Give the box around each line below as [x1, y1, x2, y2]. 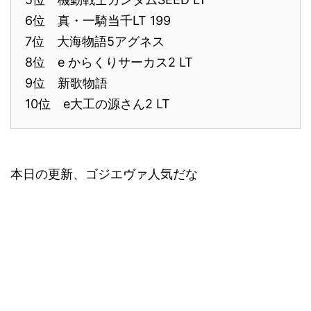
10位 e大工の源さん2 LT [25, 96, 170, 112]
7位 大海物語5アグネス [25, 34, 165, 49]
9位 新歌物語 [25, 76, 108, 91]
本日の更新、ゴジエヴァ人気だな [10, 167, 198, 182]
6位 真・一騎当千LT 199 [25, 13, 171, 28]
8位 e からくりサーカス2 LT [25, 55, 193, 70]
